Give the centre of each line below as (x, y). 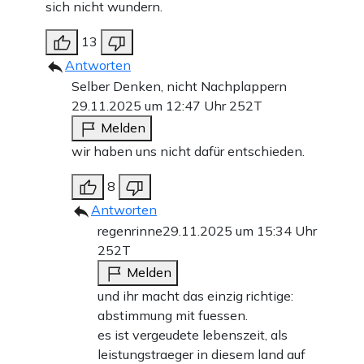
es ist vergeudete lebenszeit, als (193, 335)
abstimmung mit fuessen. (173, 316)
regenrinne (130, 231)
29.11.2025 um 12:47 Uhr (150, 106)
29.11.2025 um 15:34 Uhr (240, 231)
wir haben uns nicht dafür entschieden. (188, 152)
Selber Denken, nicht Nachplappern (179, 87)
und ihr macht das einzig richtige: (195, 296)
